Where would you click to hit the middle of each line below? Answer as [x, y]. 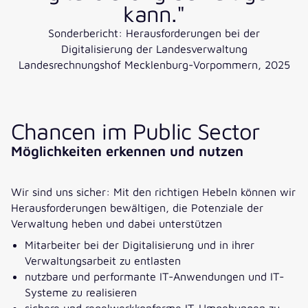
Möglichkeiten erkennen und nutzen [127, 151]
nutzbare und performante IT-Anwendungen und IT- [154, 276]
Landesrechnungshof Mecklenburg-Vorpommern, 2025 [154, 65]
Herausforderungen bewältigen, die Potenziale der [137, 208]
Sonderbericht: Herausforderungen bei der [154, 33]
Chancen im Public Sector [135, 131]
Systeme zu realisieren [81, 292]
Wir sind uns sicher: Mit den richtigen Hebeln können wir [153, 192]
